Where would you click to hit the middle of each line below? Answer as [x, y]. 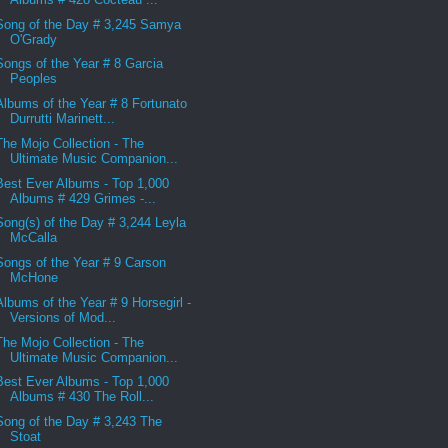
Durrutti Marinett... [63, 119]
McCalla [34, 238]
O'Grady [34, 39]
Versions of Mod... [63, 317]
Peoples [34, 79]
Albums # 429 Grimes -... [83, 198]
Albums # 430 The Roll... [82, 397]
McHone [34, 278]
